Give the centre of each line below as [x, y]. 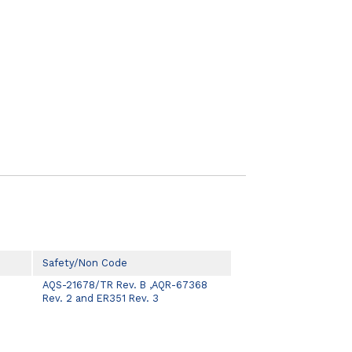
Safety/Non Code [85, 263]
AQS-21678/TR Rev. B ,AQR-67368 [125, 285]
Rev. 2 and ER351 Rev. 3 [101, 299]
